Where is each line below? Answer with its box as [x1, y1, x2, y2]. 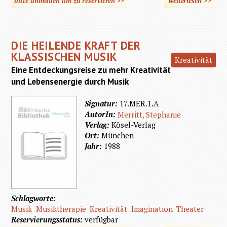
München [101, 130, 134, 140]
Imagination [131, 203, 173, 214]
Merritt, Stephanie [118, 109, 181, 120]
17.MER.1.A [120, 98, 159, 108]
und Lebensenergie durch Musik [11, 75, 129, 87]
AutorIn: [85, 108, 118, 119]
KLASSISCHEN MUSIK [11, 49, 117, 64]
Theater [176, 203, 204, 214]
